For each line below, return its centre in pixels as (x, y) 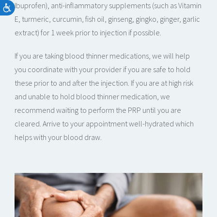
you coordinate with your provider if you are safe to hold (102, 70)
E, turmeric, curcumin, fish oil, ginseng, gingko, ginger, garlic (107, 19)
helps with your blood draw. (58, 137)
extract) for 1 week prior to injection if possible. (88, 33)
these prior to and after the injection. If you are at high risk (104, 83)
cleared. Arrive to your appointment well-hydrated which (104, 124)
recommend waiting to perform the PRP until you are (98, 110)
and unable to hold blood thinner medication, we (92, 97)
